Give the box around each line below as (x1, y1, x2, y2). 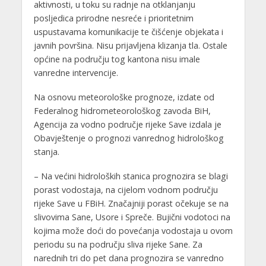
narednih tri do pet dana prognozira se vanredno (33, 252, 224, 264)
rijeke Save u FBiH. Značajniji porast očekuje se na (33, 197, 229, 209)
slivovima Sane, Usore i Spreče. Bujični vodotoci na (33, 211, 230, 223)
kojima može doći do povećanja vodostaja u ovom (33, 224, 233, 236)
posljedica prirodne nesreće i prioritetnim (33, 12, 194, 24)
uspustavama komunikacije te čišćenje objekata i (33, 26, 223, 37)
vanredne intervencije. (33, 66, 118, 78)
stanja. (33, 145, 59, 157)
